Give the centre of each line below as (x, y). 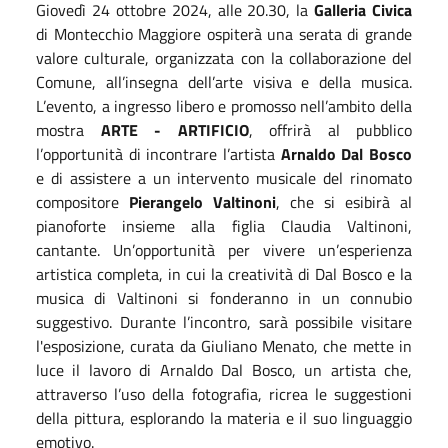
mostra (68, 129)
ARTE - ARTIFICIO (174, 129)
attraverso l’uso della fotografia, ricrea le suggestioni (224, 393)
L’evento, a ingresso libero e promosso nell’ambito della (224, 105)
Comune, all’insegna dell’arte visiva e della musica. (224, 81)
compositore (82, 201)
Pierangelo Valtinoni (202, 201)
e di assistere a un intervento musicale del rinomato (224, 177)
